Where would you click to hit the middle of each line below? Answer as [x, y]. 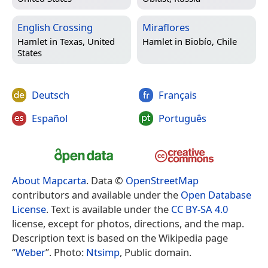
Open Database [216, 194]
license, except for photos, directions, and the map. [128, 223]
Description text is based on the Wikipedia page [120, 237]
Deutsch [51, 95]
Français [177, 95]
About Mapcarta [49, 180]
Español [50, 118]
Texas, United [87, 41]
